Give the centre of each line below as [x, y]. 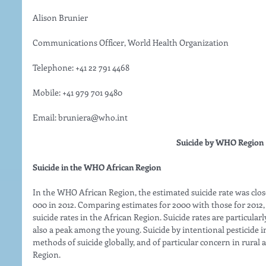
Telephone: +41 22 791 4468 [81, 68]
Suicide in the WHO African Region [97, 167]
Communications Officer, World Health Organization [131, 43]
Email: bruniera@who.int [81, 118]
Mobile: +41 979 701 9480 [77, 93]
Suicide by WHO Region [220, 142]
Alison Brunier [60, 18]
